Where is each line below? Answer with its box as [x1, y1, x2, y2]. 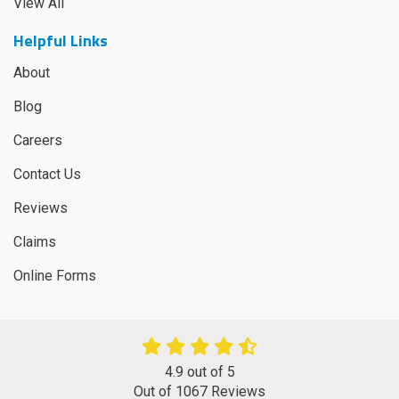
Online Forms [13, 266, 96, 284]
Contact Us [13, 165, 81, 183]
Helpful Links [13, 28, 108, 53]
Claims [13, 232, 56, 250]
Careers [13, 131, 62, 149]
